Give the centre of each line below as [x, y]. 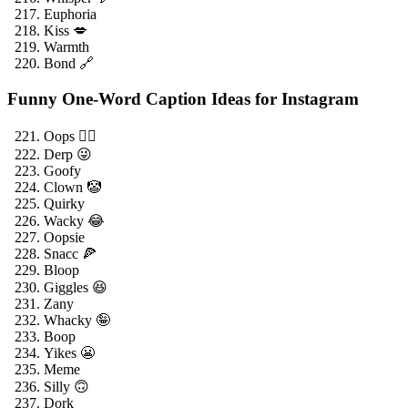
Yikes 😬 [69, 353]
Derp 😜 [68, 155]
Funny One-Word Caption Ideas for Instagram [183, 98]
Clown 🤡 [72, 188]
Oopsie [64, 238]
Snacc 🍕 [70, 254]
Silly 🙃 [66, 387]
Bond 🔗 [69, 63]
